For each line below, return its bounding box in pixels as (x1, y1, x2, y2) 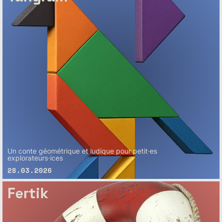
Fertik (7, 184, 49, 203)
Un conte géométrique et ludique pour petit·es (7, 147, 158, 156)
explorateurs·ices (7, 154, 63, 163)
